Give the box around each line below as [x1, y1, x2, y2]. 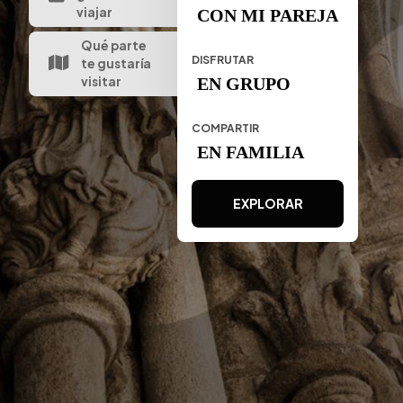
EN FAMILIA [197, 141, 304, 162]
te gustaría [81, 55, 152, 71]
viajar [76, 4, 113, 20]
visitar [81, 73, 122, 89]
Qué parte [81, 37, 148, 53]
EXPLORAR [232, 194, 303, 211]
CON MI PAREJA [197, 4, 338, 25]
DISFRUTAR [192, 52, 254, 67]
